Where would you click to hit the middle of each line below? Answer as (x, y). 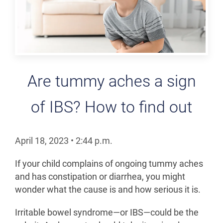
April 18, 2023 (43, 141)
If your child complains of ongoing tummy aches (109, 164)
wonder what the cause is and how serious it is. (108, 189)
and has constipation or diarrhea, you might (100, 176)
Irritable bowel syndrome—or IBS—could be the (107, 212)
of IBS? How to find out (111, 107)
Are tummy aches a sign (111, 81)
